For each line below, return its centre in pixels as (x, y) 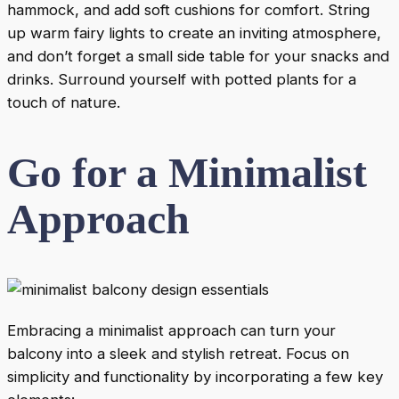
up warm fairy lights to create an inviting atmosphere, (194, 33)
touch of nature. (64, 102)
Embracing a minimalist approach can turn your (171, 330)
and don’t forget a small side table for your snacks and (198, 56)
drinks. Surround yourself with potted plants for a (182, 79)
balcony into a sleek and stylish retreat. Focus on (178, 353)
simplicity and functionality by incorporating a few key (195, 376)
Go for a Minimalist (187, 172)
